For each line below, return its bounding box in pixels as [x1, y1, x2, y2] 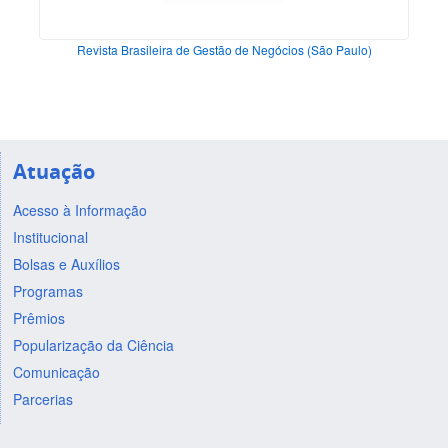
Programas [12, 280, 83, 301]
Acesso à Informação [12, 199, 147, 220]
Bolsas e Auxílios [12, 253, 120, 274]
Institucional [12, 226, 88, 247]
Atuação [12, 157, 95, 185]
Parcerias [12, 388, 73, 409]
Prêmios [12, 307, 65, 328]
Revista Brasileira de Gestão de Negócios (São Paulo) [76, 41, 372, 59]
